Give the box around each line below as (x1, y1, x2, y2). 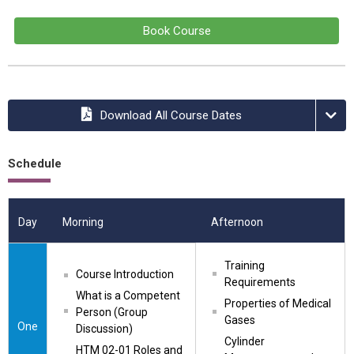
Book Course (142, 24, 211, 38)
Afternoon (211, 216, 263, 228)
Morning (62, 216, 104, 228)
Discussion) (76, 322, 133, 335)
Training (224, 259, 265, 272)
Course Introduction (76, 268, 174, 281)
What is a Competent (76, 289, 180, 302)
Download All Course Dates (100, 108, 242, 122)
